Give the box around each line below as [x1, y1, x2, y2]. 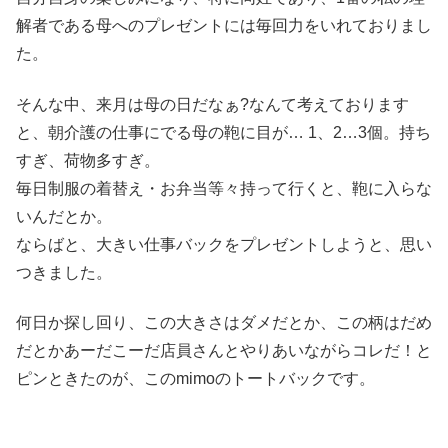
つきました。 [16, 263, 112, 281]
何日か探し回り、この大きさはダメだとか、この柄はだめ [16, 314, 432, 332]
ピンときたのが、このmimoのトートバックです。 [16, 370, 375, 388]
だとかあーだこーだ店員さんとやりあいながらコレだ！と [16, 342, 432, 360]
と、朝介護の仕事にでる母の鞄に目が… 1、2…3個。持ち [16, 123, 431, 141]
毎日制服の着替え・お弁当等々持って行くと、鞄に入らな [16, 179, 432, 197]
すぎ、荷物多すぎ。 [16, 151, 160, 169]
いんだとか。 [16, 207, 112, 225]
